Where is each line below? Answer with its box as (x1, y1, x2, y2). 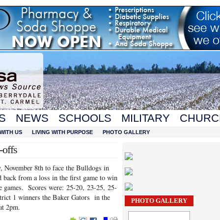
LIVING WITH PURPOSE (32, 129, 93, 135)
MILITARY (121, 112, 170, 124)
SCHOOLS (58, 112, 111, 124)
